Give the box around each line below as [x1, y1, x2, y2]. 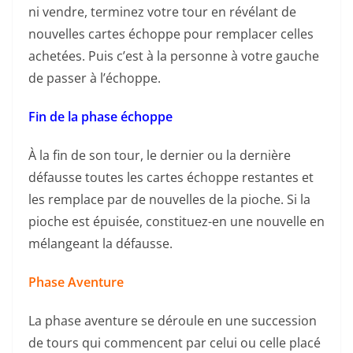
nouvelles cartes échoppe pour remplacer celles [28, 25, 314, 43]
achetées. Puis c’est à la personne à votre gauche [28, 47, 319, 65]
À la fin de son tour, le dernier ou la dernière [28, 147, 291, 165]
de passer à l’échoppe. [28, 69, 161, 87]
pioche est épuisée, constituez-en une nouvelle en [28, 213, 325, 231]
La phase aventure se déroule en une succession [28, 312, 317, 330]
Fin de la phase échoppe [28, 108, 173, 126]
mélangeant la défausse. [28, 235, 173, 253]
